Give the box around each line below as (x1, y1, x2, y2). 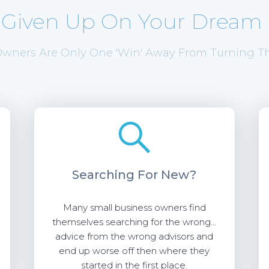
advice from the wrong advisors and (55, 231, 214, 242)
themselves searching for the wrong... (52, 216, 217, 228)
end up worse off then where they (59, 245, 210, 256)
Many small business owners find (62, 202, 206, 213)
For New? (138, 168, 197, 182)
